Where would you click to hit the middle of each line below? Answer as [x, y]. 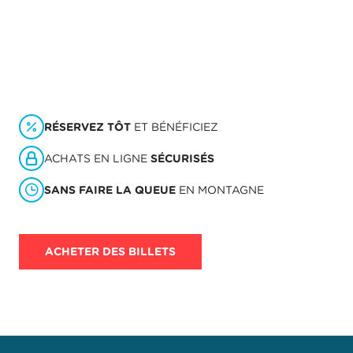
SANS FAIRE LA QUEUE [110, 190]
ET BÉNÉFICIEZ [175, 126]
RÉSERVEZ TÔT [87, 126]
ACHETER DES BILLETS [110, 251]
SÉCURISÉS [182, 158]
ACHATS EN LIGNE [97, 158]
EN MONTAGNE [220, 190]
